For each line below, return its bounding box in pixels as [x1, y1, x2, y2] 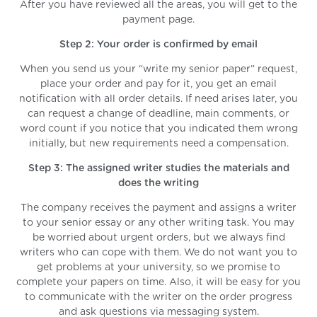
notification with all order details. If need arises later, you [19, 94, 298, 105]
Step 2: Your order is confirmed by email [59, 40, 258, 50]
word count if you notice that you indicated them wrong [19, 124, 298, 134]
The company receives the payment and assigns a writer [21, 203, 296, 214]
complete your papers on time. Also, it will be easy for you [16, 277, 301, 288]
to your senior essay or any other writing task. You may [23, 218, 294, 229]
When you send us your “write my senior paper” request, [20, 64, 297, 75]
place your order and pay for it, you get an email [40, 79, 277, 90]
